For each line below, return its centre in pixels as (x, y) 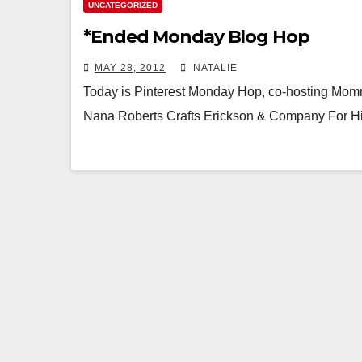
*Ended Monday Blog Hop (196, 37)
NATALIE (214, 68)
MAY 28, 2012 (130, 68)
